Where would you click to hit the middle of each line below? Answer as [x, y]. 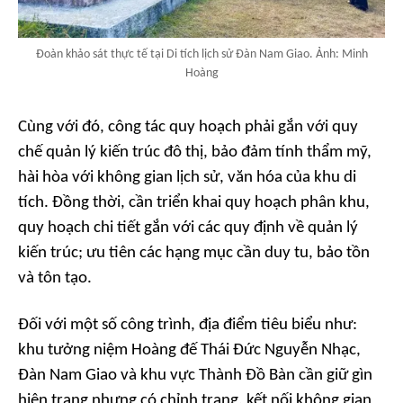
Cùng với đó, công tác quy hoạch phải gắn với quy [188, 128]
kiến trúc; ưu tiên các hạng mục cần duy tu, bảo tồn [194, 254]
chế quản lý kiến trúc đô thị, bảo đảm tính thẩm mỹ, [195, 153]
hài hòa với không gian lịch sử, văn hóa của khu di [187, 178]
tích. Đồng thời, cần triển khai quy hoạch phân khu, [194, 203]
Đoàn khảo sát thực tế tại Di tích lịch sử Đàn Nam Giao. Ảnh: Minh [201, 55]
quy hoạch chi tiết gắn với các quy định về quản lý [188, 228]
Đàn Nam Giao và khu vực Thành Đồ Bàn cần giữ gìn [195, 376]
